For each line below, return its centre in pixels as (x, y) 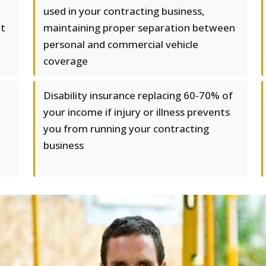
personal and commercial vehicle (121, 44)
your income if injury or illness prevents (137, 112)
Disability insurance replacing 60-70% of (138, 95)
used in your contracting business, (124, 11)
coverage (66, 61)
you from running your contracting (126, 129)
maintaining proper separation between (139, 28)
